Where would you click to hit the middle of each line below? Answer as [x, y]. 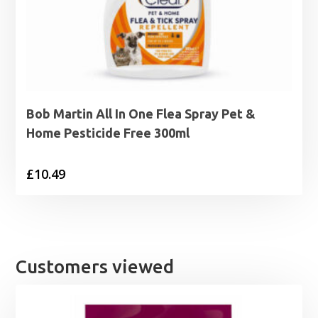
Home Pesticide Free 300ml [108, 133]
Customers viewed [95, 267]
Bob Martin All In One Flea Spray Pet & [141, 114]
